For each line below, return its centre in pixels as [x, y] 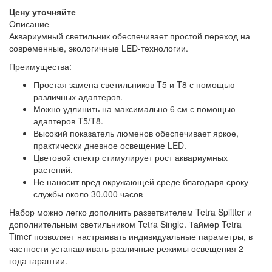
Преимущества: [40, 66]
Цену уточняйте [42, 12]
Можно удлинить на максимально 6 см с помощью [134, 109]
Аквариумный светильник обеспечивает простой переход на [130, 36]
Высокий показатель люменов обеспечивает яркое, [136, 133]
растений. [53, 169]
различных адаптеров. [78, 97]
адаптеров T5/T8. [68, 121]
